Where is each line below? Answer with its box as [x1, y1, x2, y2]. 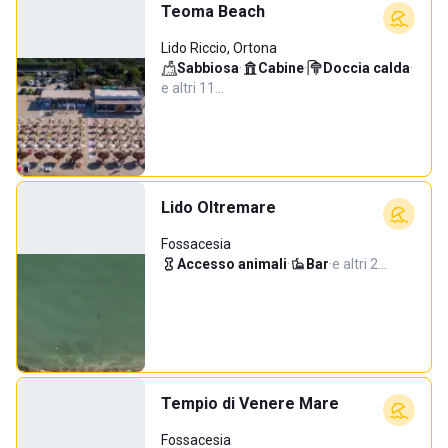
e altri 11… [161, 80, 224, 96]
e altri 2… [332, 256, 387, 272]
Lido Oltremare [161, 198, 276, 217]
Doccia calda [323, 60, 410, 76]
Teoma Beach [161, 2, 265, 21]
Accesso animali [177, 256, 287, 272]
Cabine [258, 60, 304, 76]
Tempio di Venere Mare [161, 394, 339, 413]
